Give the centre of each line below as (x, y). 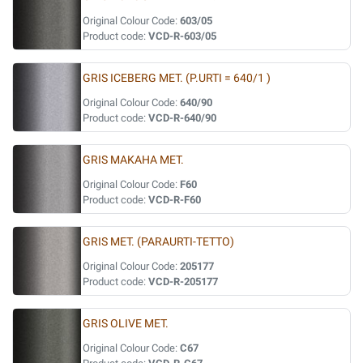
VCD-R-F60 (175, 200)
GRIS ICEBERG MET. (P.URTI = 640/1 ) (177, 78)
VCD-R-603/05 (182, 36)
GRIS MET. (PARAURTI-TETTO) (158, 242)
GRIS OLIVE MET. (126, 324)
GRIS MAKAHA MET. (133, 160)
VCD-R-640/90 (182, 118)
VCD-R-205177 (183, 282)
